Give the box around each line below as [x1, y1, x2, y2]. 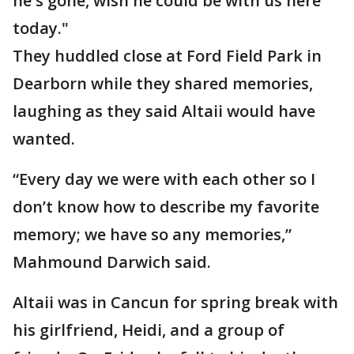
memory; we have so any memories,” [13, 224, 292, 245]
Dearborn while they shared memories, [13, 73, 313, 94]
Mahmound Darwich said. [13, 251, 211, 273]
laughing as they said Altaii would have [13, 100, 315, 122]
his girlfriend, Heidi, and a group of [13, 319, 284, 341]
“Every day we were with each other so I [13, 168, 315, 190]
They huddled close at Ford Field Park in [13, 45, 322, 66]
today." [13, 17, 69, 39]
